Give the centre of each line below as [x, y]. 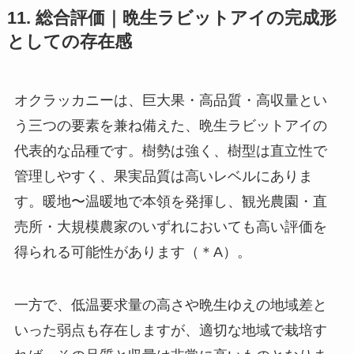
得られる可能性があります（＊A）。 [132, 252]
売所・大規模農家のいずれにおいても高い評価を [170, 226]
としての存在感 [69, 41]
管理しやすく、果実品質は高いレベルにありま [163, 176]
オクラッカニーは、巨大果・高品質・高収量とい [170, 100]
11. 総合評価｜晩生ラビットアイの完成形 [171, 18]
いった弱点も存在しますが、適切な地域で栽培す [170, 331]
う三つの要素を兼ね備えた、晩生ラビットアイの [170, 125]
